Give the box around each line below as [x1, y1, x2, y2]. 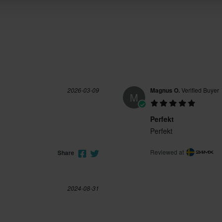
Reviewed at [150, 147, 185, 156]
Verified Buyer [180, 86, 219, 95]
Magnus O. [150, 86, 180, 95]
